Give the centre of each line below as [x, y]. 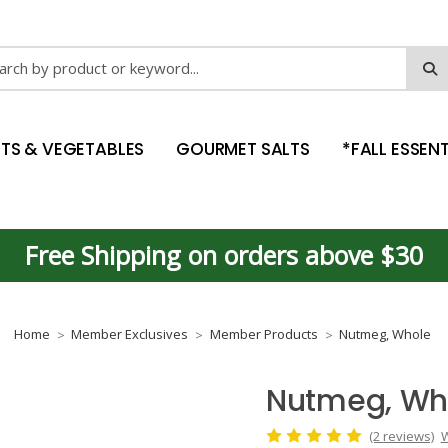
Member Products [263, 334]
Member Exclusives [129, 334]
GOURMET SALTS [243, 149]
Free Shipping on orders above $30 [224, 255]
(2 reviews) [401, 435]
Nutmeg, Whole [385, 334]
